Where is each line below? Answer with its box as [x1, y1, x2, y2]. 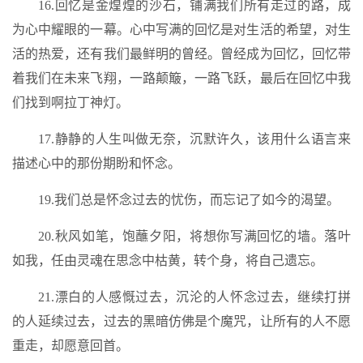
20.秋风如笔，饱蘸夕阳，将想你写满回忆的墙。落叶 [38, 229, 351, 243]
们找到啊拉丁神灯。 [12, 96, 129, 109]
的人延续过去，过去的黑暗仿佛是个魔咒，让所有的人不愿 [12, 314, 351, 328]
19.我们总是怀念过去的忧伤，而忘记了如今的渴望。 [38, 193, 340, 207]
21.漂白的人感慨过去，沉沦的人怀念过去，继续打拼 [38, 290, 351, 304]
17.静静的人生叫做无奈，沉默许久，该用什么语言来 [38, 132, 351, 146]
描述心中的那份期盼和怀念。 [12, 156, 181, 170]
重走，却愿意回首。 [12, 339, 129, 352]
